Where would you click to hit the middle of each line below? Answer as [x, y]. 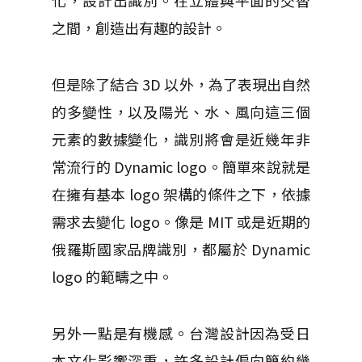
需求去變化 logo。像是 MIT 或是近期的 [181, 222]
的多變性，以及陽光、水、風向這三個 [181, 112]
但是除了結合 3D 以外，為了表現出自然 [181, 84]
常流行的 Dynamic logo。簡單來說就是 [181, 167]
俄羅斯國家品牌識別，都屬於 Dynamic [181, 249]
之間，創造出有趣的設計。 [139, 28]
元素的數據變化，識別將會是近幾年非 [181, 139]
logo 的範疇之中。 [112, 277]
